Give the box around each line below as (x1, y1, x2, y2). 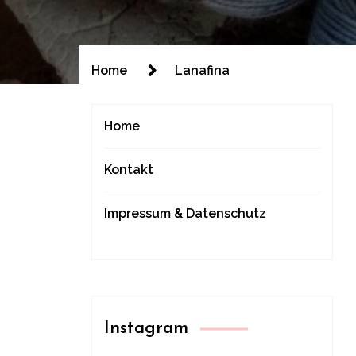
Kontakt (104, 162, 153, 177)
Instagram (104, 319, 188, 338)
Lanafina (175, 63, 230, 78)
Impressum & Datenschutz (104, 206, 266, 221)
